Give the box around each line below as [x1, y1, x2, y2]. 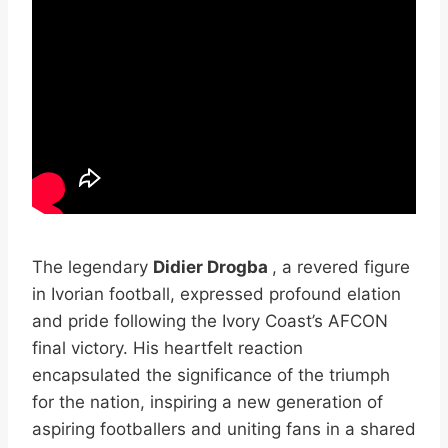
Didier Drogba [153, 256, 272, 277]
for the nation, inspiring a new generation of [32, 391, 383, 412]
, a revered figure [272, 256, 410, 277]
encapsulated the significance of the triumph [32, 364, 390, 385]
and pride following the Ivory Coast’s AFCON [32, 310, 388, 331]
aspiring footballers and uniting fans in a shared [32, 418, 416, 439]
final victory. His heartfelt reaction [32, 337, 303, 358]
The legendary [32, 256, 153, 277]
